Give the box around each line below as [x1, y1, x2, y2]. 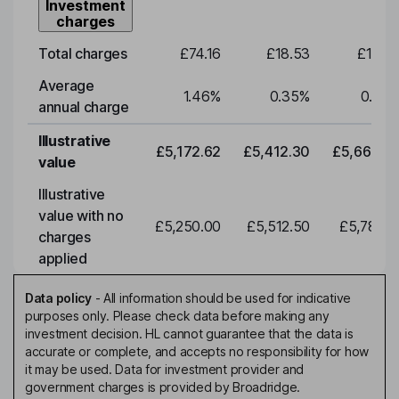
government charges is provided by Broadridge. [25, 379, 301, 395]
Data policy [25, 290, 92, 306]
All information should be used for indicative [102, 290, 352, 306]
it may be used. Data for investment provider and [25, 362, 305, 378]
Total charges [38, 45, 127, 63]
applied [38, 249, 87, 268]
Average [38, 77, 94, 95]
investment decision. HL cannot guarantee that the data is [25, 326, 354, 342]
